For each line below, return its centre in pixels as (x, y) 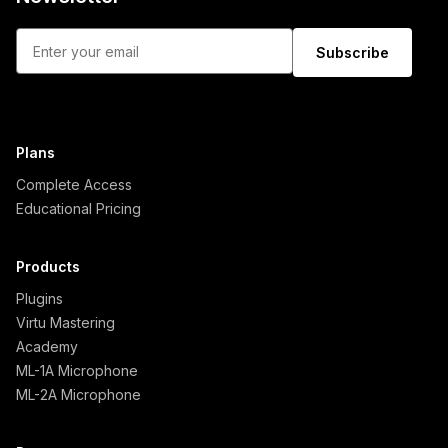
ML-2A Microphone (78, 394)
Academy (47, 346)
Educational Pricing (78, 208)
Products (48, 266)
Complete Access (74, 184)
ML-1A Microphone (77, 370)
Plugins (39, 298)
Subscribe (353, 52)
